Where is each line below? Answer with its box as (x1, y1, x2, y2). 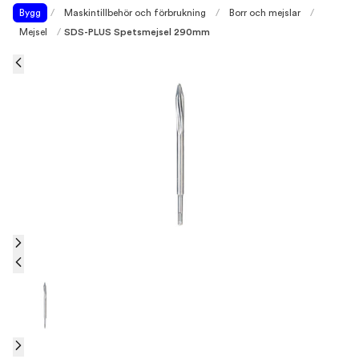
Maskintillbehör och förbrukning (64, 8, 206, 18)
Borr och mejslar (229, 8, 301, 18)
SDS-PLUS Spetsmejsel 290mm (64, 27, 210, 37)
